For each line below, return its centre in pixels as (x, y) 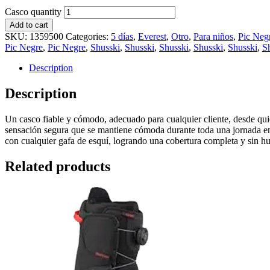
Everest (152, 36)
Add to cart (29, 25)
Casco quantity (33, 11)
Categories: (88, 36)
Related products (58, 166)
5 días (122, 36)
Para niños (213, 36)
